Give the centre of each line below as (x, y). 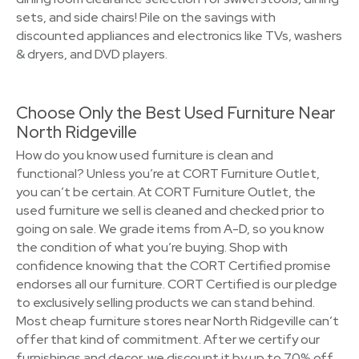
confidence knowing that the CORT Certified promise (173, 266)
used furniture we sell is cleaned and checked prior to (170, 211)
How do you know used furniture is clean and (145, 155)
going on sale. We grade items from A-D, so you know (170, 229)
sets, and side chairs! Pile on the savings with (146, 18)
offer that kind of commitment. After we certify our (168, 340)
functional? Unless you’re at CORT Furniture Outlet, (168, 174)
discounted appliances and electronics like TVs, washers (179, 36)
